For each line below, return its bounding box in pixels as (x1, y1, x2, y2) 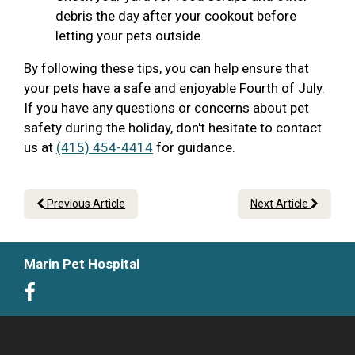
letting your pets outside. (55, 28, 204, 44)
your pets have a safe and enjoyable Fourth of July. (24, 80, 325, 97)
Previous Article (44, 197, 125, 211)
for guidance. (153, 139, 235, 156)
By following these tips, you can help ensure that (24, 60, 309, 77)
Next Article (250, 197, 311, 211)
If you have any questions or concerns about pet (24, 100, 309, 116)
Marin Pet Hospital (24, 256, 139, 273)
